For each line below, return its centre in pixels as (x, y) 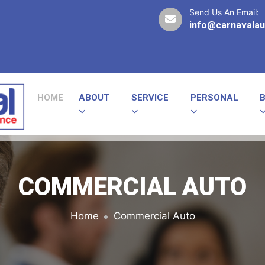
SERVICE (150, 98)
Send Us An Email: (224, 12)
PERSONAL (215, 98)
